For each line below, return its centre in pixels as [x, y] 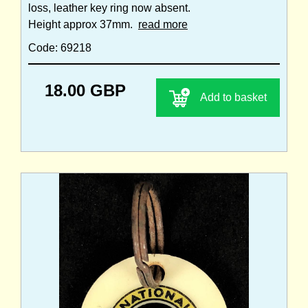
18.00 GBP [85, 91]
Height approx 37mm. [83, 25]
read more [163, 25]
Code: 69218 [60, 48]
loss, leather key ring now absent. [109, 8]
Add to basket [233, 98]
